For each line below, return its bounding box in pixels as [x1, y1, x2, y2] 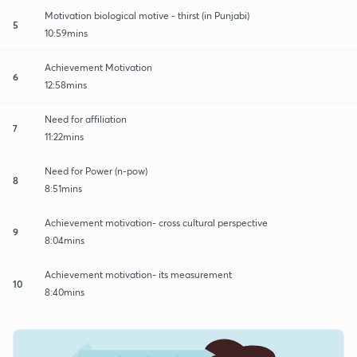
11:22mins [45, 130, 84, 143]
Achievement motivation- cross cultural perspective [45, 216, 268, 229]
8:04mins [45, 233, 84, 246]
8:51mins [45, 182, 82, 194]
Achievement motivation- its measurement [45, 268, 232, 280]
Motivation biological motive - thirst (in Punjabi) [45, 9, 249, 22]
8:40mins [45, 285, 84, 298]
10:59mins [45, 26, 88, 39]
